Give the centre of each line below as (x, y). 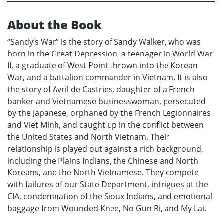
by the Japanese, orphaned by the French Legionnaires (109, 113)
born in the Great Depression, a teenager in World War (110, 53)
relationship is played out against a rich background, (105, 148)
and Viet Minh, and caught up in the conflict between (106, 125)
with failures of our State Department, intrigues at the (108, 184)
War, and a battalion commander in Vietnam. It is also (108, 77)
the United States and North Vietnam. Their (88, 137)
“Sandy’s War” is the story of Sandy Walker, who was (104, 41)
